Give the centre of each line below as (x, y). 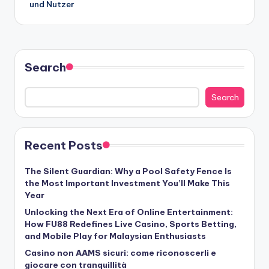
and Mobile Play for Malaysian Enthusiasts (115, 236)
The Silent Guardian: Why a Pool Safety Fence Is (128, 171)
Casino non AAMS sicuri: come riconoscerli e (120, 252)
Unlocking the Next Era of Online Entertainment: (129, 212)
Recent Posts (64, 145)
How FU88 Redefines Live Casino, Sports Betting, (131, 224)
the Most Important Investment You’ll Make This (127, 183)
